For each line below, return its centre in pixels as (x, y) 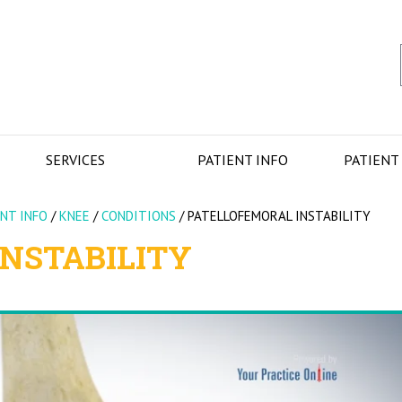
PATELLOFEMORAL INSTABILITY (279, 216)
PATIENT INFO (243, 160)
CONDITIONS (139, 216)
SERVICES (75, 160)
